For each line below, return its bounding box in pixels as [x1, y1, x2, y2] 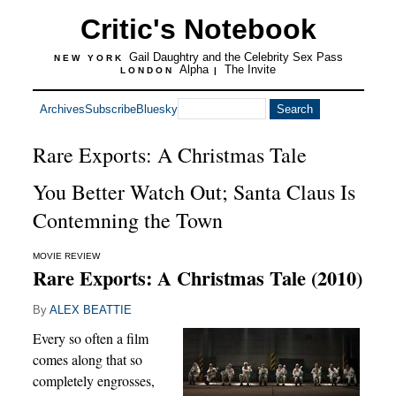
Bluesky [135, 102, 178, 116]
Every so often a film [32, 329, 148, 347]
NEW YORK [53, 53, 129, 63]
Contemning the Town [32, 206, 223, 234]
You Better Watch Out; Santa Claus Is [32, 178, 355, 206]
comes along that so [32, 350, 142, 369]
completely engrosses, [32, 371, 155, 390]
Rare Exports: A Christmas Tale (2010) [32, 263, 362, 293]
